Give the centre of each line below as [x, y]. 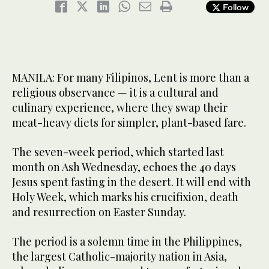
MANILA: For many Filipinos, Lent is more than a [131, 78]
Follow [234, 7]
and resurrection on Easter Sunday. [99, 212]
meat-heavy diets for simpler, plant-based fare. [129, 123]
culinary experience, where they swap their [120, 108]
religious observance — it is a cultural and [115, 93]
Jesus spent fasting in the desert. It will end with [131, 182]
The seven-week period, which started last [118, 152]
